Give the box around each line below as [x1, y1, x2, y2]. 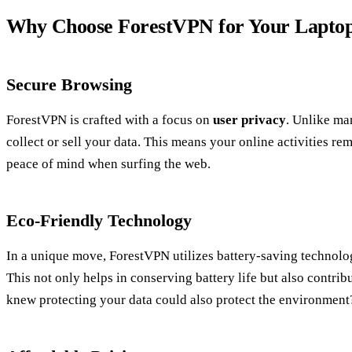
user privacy [213, 112, 286, 127]
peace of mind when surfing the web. [6, 156, 211, 171]
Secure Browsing [6, 74, 132, 94]
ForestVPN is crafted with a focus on [6, 112, 213, 127]
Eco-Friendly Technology [6, 210, 192, 230]
